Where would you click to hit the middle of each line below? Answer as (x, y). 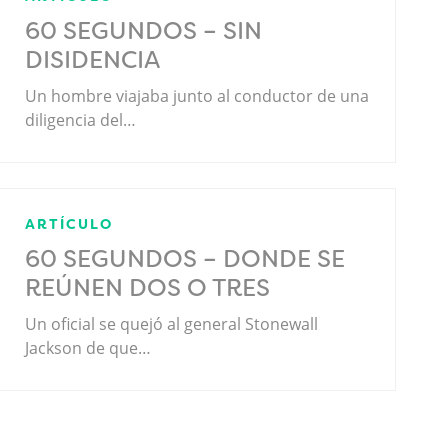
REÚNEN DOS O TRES (148, 287)
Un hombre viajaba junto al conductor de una (197, 95)
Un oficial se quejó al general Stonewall (172, 323)
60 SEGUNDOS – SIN (144, 30)
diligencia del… (81, 119)
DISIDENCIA (93, 59)
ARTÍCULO (69, 223)
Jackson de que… (88, 347)
